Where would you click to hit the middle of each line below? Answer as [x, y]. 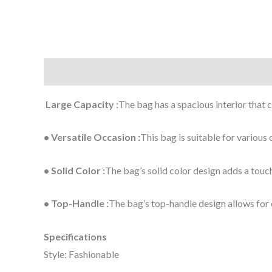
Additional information [161, 72]
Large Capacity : [81, 104]
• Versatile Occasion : [92, 137]
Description [70, 72]
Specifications [75, 237]
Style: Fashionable [81, 254]
